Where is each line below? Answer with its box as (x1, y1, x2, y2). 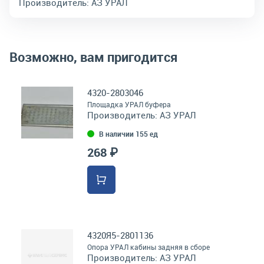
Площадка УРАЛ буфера (87, 100, 171, 109)
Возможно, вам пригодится (9, 48, 177, 65)
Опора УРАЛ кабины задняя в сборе (87, 242, 210, 252)
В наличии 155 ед (99, 129, 158, 138)
